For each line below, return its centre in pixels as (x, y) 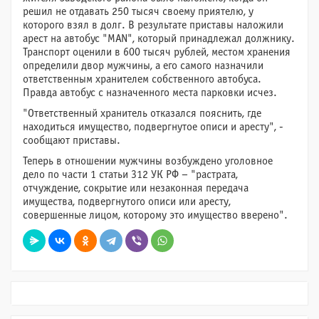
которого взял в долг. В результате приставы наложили (153, 25)
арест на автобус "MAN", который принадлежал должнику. (159, 39)
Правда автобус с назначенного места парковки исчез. (150, 93)
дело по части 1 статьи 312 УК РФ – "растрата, (130, 175)
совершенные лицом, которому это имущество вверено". (155, 215)
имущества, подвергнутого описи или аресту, (127, 202)
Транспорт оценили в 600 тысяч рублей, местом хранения (157, 52)
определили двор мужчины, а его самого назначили (143, 66)
